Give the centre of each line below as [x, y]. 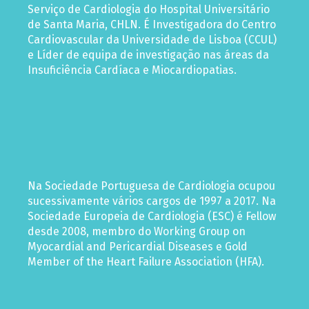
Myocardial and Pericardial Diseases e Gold [138, 247]
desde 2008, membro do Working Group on [137, 232]
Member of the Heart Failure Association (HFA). [146, 262]
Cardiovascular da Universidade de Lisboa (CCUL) [152, 40]
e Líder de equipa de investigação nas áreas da [148, 55]
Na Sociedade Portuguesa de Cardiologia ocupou [151, 186]
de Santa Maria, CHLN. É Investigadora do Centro [152, 25]
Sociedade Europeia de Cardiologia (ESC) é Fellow [152, 217]
